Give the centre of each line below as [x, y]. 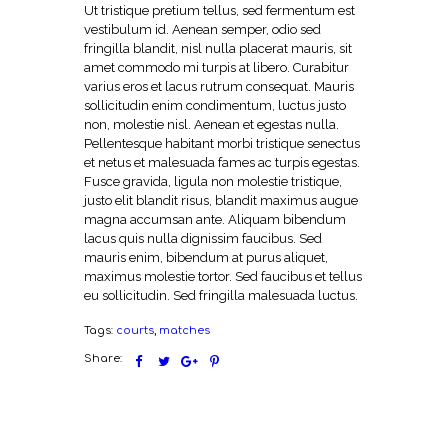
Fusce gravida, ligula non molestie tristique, [213, 181]
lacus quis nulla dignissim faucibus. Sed [203, 238]
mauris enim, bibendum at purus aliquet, [206, 257]
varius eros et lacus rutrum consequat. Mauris [219, 86]
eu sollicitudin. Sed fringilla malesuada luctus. [221, 295]
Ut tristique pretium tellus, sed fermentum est [219, 10]
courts [135, 330]
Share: [103, 359]
